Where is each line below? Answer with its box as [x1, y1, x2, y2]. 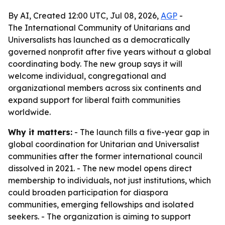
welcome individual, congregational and [8, 71, 166, 81]
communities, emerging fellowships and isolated [8, 199, 194, 209]
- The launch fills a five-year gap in [72, 127, 209, 137]
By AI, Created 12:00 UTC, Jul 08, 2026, [8, 11, 161, 21]
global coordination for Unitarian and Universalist [8, 139, 199, 149]
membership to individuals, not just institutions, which [8, 175, 211, 185]
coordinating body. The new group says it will [8, 59, 182, 69]
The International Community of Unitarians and [8, 23, 190, 33]
